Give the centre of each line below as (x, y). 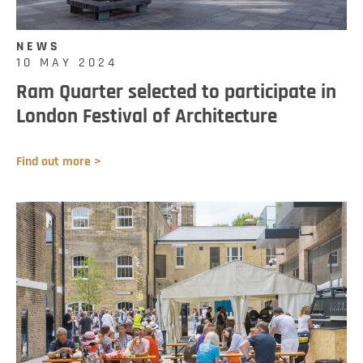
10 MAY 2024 (67, 62)
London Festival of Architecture (147, 116)
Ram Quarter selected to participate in (176, 92)
